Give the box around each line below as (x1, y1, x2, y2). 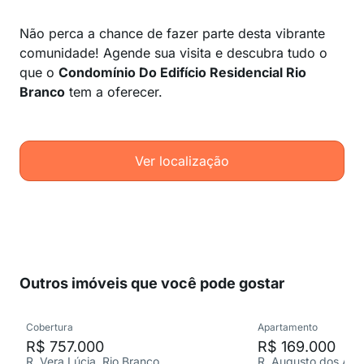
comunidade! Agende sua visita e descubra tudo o (19, 45, 327, 61)
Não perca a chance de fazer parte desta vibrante (19, 25, 325, 41)
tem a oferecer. (65, 84, 162, 100)
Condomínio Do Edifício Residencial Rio (58, 64, 306, 80)
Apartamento (258, 321, 318, 333)
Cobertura (26, 321, 73, 333)
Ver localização (135, 153, 229, 169)
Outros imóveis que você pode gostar (19, 275, 284, 292)
